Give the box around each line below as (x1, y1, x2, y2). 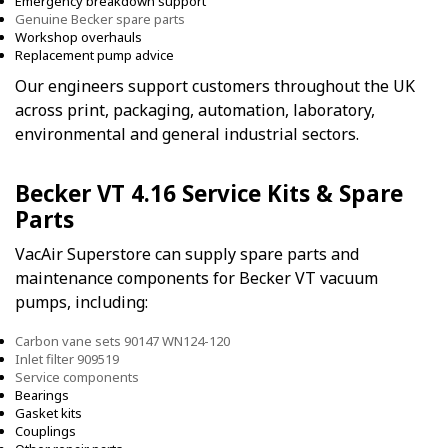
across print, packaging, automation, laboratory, (15, 98, 375, 121)
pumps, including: (15, 290, 148, 313)
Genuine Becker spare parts (15, 9, 185, 28)
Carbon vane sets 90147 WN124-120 (15, 332, 230, 351)
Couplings (15, 422, 76, 441)
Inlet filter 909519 (15, 350, 119, 369)
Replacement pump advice (15, 45, 174, 64)
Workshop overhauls (15, 27, 142, 46)
